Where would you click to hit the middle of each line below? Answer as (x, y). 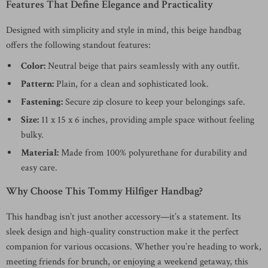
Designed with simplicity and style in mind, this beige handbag (124, 30)
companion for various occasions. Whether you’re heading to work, (134, 247)
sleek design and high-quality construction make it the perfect (122, 232)
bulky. (32, 135)
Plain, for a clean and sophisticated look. (131, 84)
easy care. (39, 168)
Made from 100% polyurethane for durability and (153, 153)
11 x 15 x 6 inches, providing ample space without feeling (147, 120)
